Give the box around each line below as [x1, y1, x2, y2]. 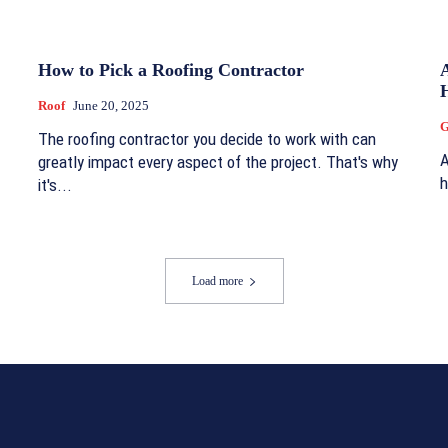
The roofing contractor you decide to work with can [38, 128, 376, 149]
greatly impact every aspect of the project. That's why [38, 151, 398, 172]
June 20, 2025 [73, 97, 149, 113]
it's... [38, 174, 72, 195]
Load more [191, 273, 243, 288]
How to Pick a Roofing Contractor [38, 59, 304, 80]
